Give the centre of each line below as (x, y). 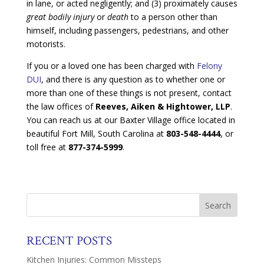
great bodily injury (61, 16)
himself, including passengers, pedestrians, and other (127, 30)
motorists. (46, 44)
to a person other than (174, 16)
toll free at (47, 147)
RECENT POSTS (69, 240)
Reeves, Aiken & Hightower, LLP (163, 106)
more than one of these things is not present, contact (129, 93)
